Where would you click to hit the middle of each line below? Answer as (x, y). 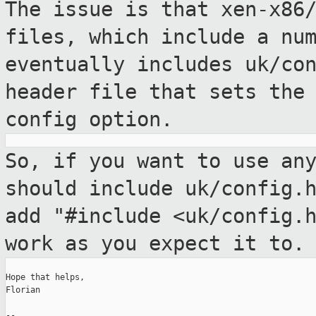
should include (95, 189)
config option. (89, 120)
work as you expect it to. (155, 244)
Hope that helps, (45, 278)
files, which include (131, 37)
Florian (23, 290)
